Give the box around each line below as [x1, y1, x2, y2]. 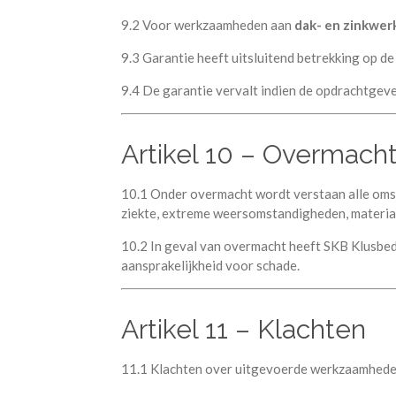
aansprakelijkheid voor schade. [121, 257, 300, 273]
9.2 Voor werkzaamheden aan [121, 16, 294, 33]
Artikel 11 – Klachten [121, 314, 366, 346]
